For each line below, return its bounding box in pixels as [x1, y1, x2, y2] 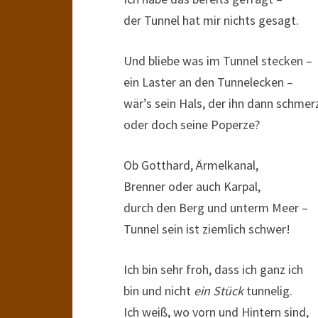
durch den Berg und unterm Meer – [124, 199, 308, 216]
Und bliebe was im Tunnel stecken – [124, 53, 312, 69]
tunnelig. [243, 283, 292, 299]
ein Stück [194, 283, 243, 299]
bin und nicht [124, 283, 194, 299]
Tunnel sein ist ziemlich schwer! [124, 221, 290, 237]
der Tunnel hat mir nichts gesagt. [124, 12, 299, 28]
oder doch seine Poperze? [124, 116, 260, 133]
